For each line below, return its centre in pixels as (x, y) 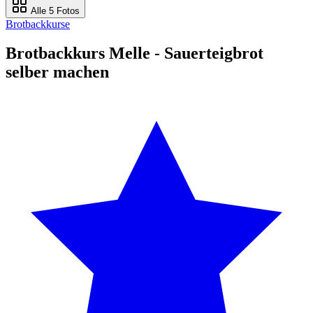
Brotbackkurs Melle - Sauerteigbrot (134, 53)
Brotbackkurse (38, 24)
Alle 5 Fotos (54, 10)
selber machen (57, 72)
